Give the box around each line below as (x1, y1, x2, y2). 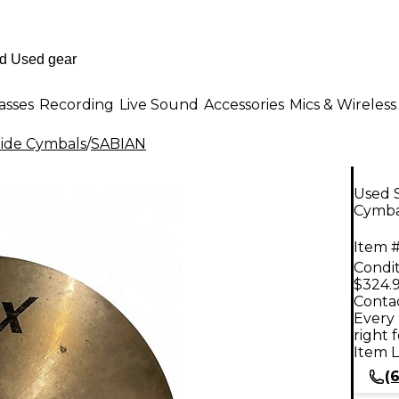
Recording (39, 95, 114, 113)
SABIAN (91, 135, 146, 152)
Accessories (204, 95, 284, 113)
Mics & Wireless (289, 95, 396, 113)
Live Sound (119, 95, 199, 113)
